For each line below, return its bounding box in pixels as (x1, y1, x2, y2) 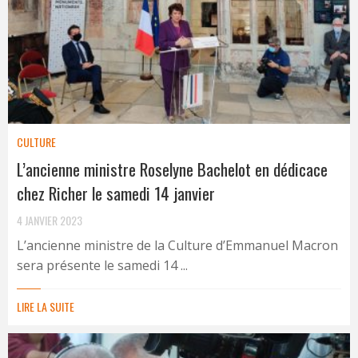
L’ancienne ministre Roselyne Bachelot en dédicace (17, 156, 328, 181)
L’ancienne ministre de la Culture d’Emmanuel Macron (17, 236, 338, 254)
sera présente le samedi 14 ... (17, 256, 188, 274)
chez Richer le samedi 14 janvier (17, 180, 215, 205)
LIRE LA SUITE (17, 297, 74, 315)
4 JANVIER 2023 (17, 211, 82, 229)
